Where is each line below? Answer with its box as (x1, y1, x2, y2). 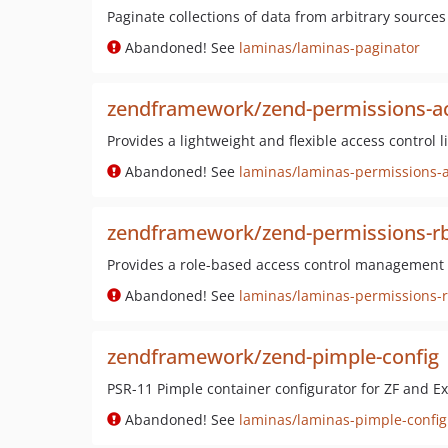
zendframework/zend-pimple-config (107, 343, 439, 370)
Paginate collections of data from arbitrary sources (107, 7, 446, 26)
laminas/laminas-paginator (239, 38, 420, 57)
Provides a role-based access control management (107, 255, 444, 274)
